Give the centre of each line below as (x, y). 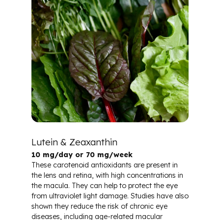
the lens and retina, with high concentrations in (107, 176)
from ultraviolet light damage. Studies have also (110, 196)
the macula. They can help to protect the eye (105, 186)
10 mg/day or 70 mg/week (82, 155)
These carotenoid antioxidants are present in (105, 165)
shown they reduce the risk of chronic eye (99, 206)
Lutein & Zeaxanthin (74, 142)
